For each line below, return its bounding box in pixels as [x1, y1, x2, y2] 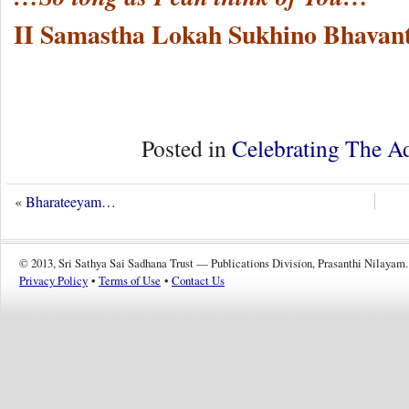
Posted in [142, 132, 232, 164]
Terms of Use [99, 272, 161, 289]
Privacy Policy [19, 272, 88, 289]
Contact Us [172, 272, 225, 289]
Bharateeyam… [26, 192, 116, 212]
